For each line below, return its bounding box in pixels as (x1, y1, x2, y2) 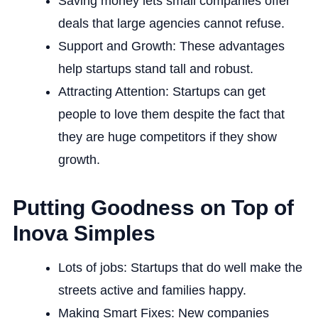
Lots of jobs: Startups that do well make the (57, 260, 302, 275)
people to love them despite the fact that (57, 106, 285, 121)
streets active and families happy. (57, 283, 246, 297)
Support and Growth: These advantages (57, 38, 285, 53)
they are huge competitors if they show (57, 129, 277, 144)
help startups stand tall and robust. (57, 61, 253, 76)
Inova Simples (12, 221, 155, 245)
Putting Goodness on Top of (12, 195, 294, 219)
